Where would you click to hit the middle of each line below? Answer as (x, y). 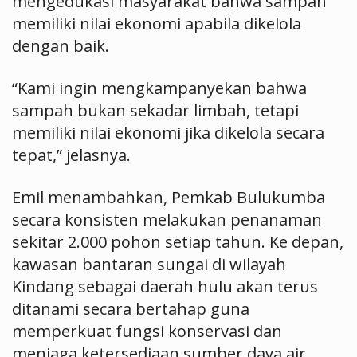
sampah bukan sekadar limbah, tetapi (155, 110)
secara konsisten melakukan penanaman (167, 220)
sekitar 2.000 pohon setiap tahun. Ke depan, (178, 242)
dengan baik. (61, 46)
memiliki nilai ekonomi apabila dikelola (157, 24)
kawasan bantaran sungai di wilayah (149, 264)
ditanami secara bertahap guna (131, 309)
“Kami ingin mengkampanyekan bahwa (159, 88)
